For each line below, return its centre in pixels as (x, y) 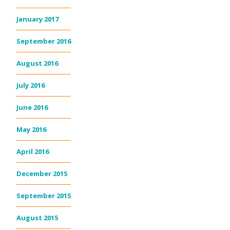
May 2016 (31, 130)
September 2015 (44, 196)
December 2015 (42, 174)
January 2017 (37, 19)
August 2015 (37, 218)
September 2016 (44, 41)
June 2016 (32, 108)
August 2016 (37, 63)
